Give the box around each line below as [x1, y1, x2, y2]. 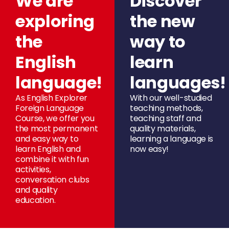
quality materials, [130, 122, 196, 134]
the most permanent [15, 122, 98, 134]
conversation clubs [15, 173, 89, 186]
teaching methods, [130, 102, 203, 114]
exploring [15, 9, 95, 33]
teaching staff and [130, 112, 201, 124]
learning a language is [130, 132, 213, 145]
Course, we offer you [15, 112, 95, 124]
